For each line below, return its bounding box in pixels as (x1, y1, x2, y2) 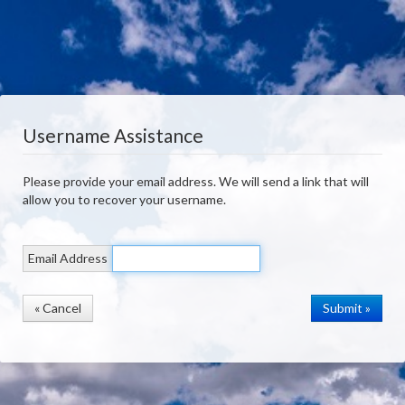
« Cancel (34, 300, 82, 316)
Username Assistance (23, 124, 204, 147)
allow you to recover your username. (23, 192, 227, 208)
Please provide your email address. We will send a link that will (23, 174, 220, 190)
